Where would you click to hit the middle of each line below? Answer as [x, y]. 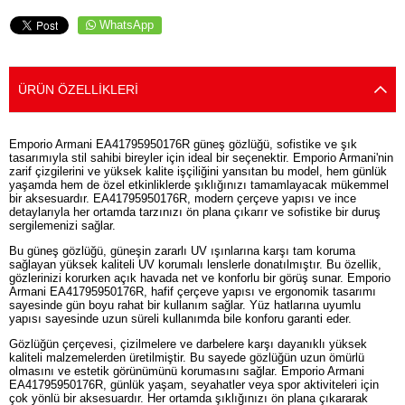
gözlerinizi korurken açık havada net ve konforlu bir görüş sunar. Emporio [200, 278]
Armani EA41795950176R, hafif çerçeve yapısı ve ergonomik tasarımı [193, 292]
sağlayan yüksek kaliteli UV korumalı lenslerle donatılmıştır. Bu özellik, [195, 265]
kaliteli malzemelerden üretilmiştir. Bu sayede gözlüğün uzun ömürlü [187, 357]
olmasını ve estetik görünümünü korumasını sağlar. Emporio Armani [187, 371]
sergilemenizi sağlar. [62, 226]
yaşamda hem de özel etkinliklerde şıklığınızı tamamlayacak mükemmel [199, 185]
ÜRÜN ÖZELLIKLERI [78, 89]
